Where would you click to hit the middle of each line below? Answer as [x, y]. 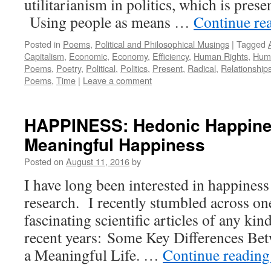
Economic [88, 56]
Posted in [42, 44]
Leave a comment [117, 80]
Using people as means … [109, 22]
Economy [130, 56]
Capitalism [44, 56]
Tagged [251, 44]
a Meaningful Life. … [93, 255]
